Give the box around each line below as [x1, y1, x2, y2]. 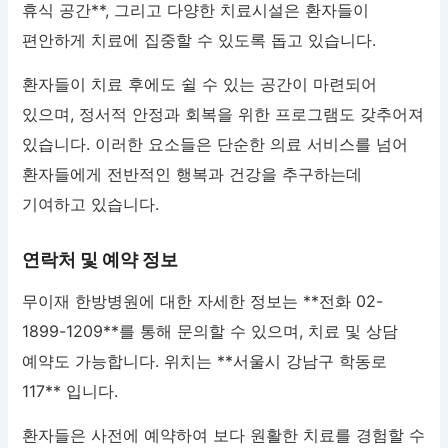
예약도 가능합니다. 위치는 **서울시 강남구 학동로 [22, 350, 388, 371]
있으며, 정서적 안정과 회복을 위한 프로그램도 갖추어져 [22, 103, 425, 124]
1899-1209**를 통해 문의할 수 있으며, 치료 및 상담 [22, 320, 399, 341]
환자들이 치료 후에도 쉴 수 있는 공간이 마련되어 [22, 73, 378, 94]
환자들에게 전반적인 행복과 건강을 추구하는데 [22, 163, 363, 184]
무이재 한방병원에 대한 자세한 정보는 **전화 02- [22, 290, 384, 311]
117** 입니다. [22, 380, 119, 401]
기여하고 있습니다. [22, 193, 160, 214]
